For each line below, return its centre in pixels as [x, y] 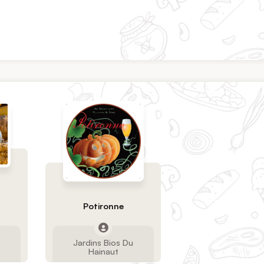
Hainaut [103, 251]
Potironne [103, 205]
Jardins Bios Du [103, 242]
